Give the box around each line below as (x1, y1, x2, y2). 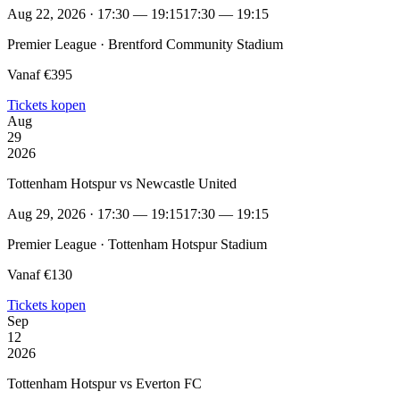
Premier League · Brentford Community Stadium (7, 36, 283, 52)
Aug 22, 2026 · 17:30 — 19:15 (7, 5, 183, 21)
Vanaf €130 (7, 266, 72, 282)
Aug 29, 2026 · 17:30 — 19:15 (7, 205, 183, 221)
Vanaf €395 (7, 66, 72, 82)
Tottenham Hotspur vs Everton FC (7, 375, 202, 391)
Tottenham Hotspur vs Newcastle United (7, 175, 237, 191)
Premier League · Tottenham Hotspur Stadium (7, 236, 267, 252)
